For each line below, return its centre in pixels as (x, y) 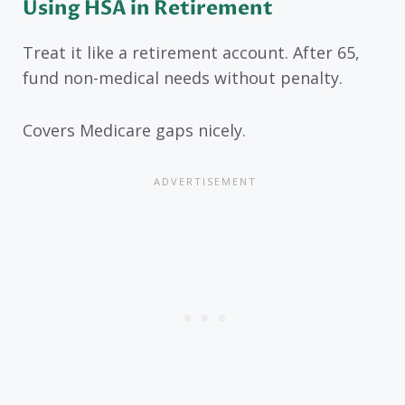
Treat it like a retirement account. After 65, (191, 52)
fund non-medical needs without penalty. (183, 77)
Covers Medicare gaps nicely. (134, 131)
